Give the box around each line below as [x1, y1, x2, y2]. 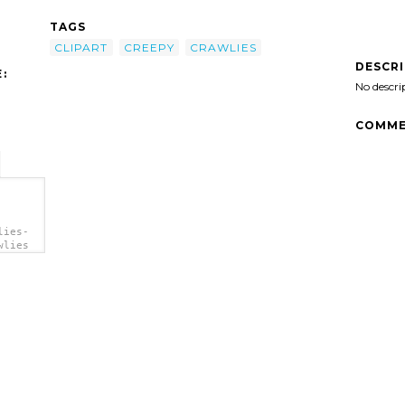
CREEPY [123, 40, 175, 54]
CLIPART [54, 40, 108, 54]
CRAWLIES [190, 40, 257, 54]
